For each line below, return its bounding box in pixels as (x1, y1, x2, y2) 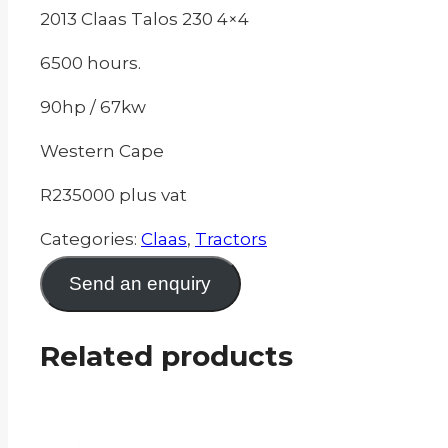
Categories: (40, 229, 141, 250)
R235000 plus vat (40, 185, 187, 206)
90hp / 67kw (40, 97, 146, 118)
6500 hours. (40, 53, 141, 74)
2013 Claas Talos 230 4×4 (40, 9, 249, 30)
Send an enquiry (69, 273, 212, 295)
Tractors (195, 229, 267, 250)
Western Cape (40, 141, 164, 162)
